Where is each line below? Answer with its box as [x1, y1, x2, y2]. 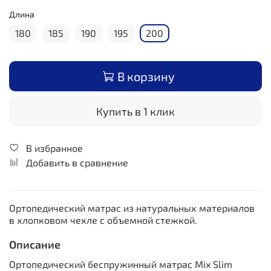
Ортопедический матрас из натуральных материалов [9, 202, 255, 214]
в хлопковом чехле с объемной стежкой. [9, 214, 197, 226]
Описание [9, 237, 60, 251]
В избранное [26, 142, 83, 154]
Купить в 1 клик [96, 104, 175, 118]
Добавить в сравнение [26, 156, 128, 168]
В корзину [117, 68, 175, 83]
